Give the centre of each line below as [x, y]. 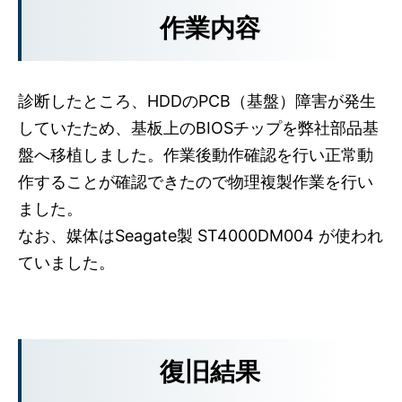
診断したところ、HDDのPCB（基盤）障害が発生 [197, 101]
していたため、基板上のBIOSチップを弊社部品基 [198, 128]
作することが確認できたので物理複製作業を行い [196, 182]
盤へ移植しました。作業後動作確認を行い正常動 [196, 155]
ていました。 [66, 263]
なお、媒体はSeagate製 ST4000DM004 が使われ [201, 236]
